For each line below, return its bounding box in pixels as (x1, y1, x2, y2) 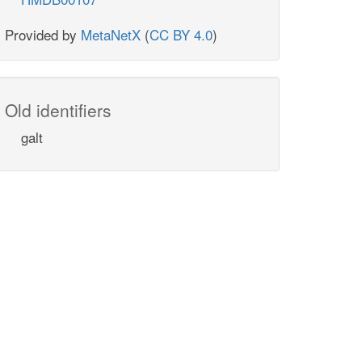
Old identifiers (5, 98, 112, 122)
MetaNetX (81, 24, 141, 44)
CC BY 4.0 (149, 24, 213, 44)
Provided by (5, 24, 81, 44)
